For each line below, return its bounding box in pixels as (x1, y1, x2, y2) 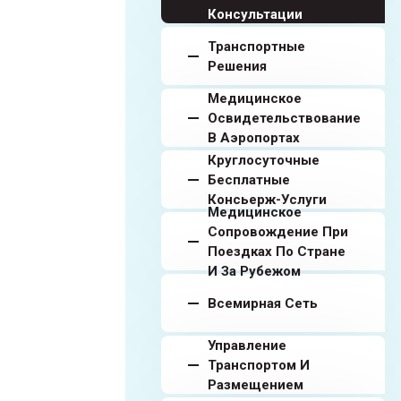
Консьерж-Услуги (208, 191, 327, 208)
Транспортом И (208, 356, 310, 373)
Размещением (208, 376, 303, 393)
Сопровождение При (208, 223, 348, 240)
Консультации (208, 5, 303, 22)
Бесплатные (208, 171, 290, 188)
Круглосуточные (208, 151, 320, 168)
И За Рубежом (208, 262, 301, 279)
